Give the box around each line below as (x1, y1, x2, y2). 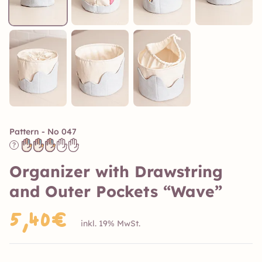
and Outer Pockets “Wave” (9, 181, 222, 201)
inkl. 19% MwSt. (81, 218, 140, 229)
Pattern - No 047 (9, 126, 77, 137)
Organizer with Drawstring (9, 161, 223, 181)
